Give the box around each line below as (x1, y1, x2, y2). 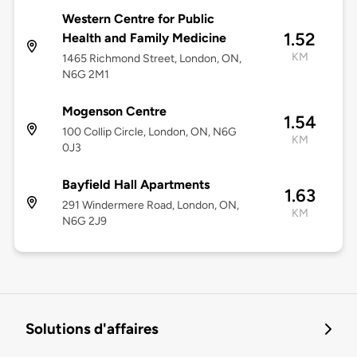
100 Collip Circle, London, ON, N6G (61, 125, 237, 139)
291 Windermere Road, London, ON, (61, 198, 239, 213)
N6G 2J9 (61, 214, 107, 229)
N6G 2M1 (61, 68, 109, 82)
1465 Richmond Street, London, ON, (61, 52, 241, 66)
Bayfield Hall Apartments (61, 177, 210, 193)
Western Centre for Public (61, 11, 214, 27)
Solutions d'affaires (25, 320, 159, 339)
